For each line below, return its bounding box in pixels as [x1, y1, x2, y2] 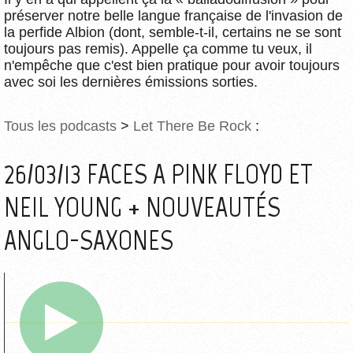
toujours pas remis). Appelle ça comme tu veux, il [4, 40, 312, 57]
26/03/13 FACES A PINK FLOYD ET [4, 157, 313, 191]
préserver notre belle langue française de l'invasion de [4, 7, 343, 24]
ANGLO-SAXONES [4, 223, 173, 257]
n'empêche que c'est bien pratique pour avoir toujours [4, 57, 340, 73]
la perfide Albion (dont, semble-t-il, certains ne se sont [4, 24, 341, 40]
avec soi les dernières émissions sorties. [4, 73, 258, 90]
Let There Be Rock [133, 117, 251, 134]
